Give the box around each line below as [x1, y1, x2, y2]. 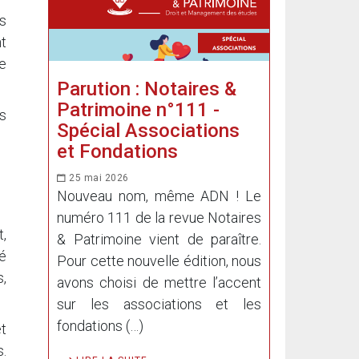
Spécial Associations [57, 119, 240, 142]
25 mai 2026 [66, 172, 129, 184]
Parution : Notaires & [57, 78, 236, 100]
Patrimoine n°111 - [57, 99, 220, 121]
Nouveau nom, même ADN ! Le [57, 188, 261, 204]
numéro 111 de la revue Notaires [57, 209, 261, 226]
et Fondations [57, 140, 178, 163]
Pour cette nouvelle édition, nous [57, 252, 261, 269]
